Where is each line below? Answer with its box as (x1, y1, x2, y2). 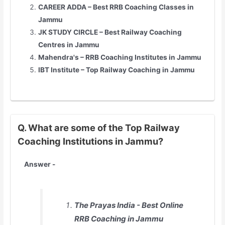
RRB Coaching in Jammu (74, 213, 164, 223)
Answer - (24, 160, 56, 169)
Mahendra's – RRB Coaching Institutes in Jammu (38, 53, 201, 62)
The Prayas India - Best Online (74, 200, 184, 210)
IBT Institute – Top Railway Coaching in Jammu (38, 66, 195, 74)
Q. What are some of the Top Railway (17, 122, 180, 134)
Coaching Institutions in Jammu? (17, 136, 163, 147)
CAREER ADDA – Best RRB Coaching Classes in (38, 3, 194, 12)
